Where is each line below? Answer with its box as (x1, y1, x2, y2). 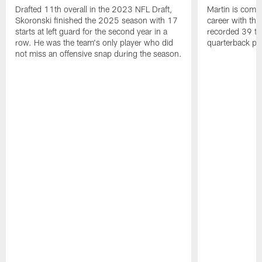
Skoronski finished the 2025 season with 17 (15, 15, 178, 25)
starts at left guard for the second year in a (15, 26, 168, 36)
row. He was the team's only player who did (15, 37, 174, 47)
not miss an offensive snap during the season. (15, 48, 182, 58)
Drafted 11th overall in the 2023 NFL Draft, (15, 4, 173, 14)
